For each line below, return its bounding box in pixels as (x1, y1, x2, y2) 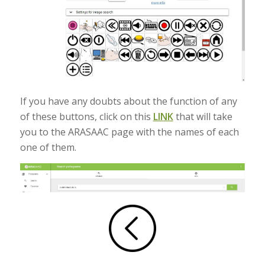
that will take (173, 110, 232, 124)
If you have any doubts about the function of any (20, 95, 237, 108)
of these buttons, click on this (20, 110, 153, 124)
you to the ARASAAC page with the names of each (20, 125, 239, 139)
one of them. (20, 141, 76, 154)
